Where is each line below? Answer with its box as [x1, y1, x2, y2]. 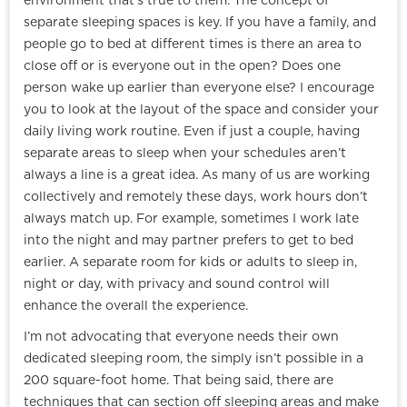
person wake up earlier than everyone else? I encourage [24, 82, 374, 95]
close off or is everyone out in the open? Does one [24, 60, 341, 74]
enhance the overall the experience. [24, 300, 248, 313]
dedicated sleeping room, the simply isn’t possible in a [24, 352, 363, 366]
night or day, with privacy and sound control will [24, 278, 330, 292]
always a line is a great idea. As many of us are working [24, 169, 370, 183]
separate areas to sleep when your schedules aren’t [24, 147, 346, 161]
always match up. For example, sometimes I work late [24, 213, 359, 226]
